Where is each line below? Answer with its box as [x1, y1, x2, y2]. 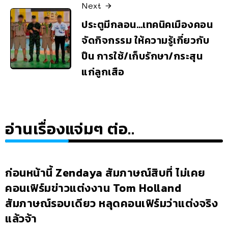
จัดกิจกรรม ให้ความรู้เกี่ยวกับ [81, 32, 209, 48]
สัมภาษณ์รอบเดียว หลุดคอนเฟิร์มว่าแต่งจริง [5, 194, 218, 212]
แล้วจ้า [5, 210, 37, 227]
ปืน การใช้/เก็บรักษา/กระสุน [81, 48, 203, 64]
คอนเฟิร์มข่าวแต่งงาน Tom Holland [5, 179, 181, 196]
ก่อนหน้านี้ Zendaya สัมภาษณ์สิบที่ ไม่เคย [5, 164, 206, 181]
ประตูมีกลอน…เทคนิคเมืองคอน [81, 16, 213, 32]
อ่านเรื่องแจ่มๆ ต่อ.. [5, 117, 134, 140]
